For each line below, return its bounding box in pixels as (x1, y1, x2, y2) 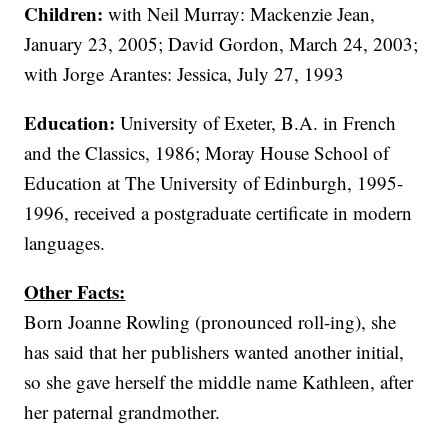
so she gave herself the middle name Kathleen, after (24, 369, 414, 394)
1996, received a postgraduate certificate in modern (24, 200, 413, 225)
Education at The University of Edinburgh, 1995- (24, 170, 404, 195)
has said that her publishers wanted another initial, (24, 339, 405, 364)
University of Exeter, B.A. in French (115, 110, 397, 135)
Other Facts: (24, 278, 126, 305)
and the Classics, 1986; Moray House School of (24, 140, 390, 165)
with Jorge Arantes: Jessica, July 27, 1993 (24, 61, 345, 86)
